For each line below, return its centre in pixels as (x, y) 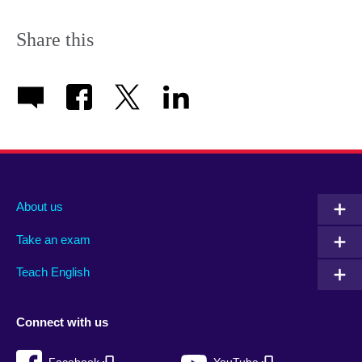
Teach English (53, 272)
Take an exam (53, 239)
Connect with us (62, 322)
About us (40, 207)
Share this (55, 39)
